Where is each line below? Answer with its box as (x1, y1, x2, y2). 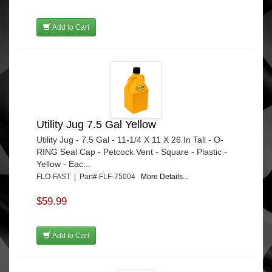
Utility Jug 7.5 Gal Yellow (36, 118, 156, 131)
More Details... (141, 172, 188, 182)
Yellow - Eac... (36, 159, 90, 169)
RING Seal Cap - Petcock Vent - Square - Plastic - (36, 147, 227, 157)
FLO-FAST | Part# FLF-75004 (36, 172, 141, 182)
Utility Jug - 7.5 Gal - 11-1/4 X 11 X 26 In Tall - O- (36, 135, 223, 145)
